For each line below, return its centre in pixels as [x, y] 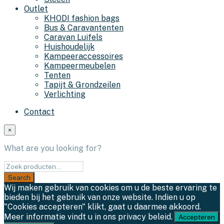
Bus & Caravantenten [84, 28]
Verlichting [65, 94]
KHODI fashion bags [82, 18]
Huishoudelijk [69, 47]
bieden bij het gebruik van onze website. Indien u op [100, 197]
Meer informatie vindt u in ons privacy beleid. [89, 217]
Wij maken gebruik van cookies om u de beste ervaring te [110, 188]
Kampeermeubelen [80, 66]
